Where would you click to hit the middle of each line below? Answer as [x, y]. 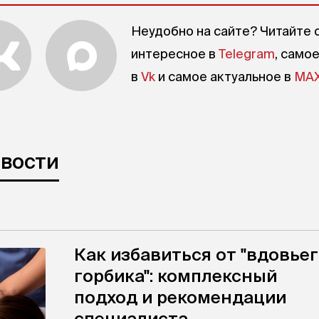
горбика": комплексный [176, 276]
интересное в [175, 54]
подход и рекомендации [180, 297]
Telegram [247, 54]
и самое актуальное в [225, 77]
